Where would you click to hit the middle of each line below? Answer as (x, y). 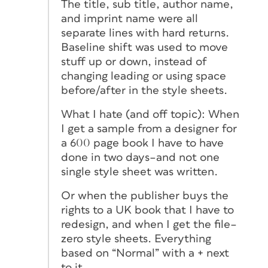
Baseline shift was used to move (144, 47)
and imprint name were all (130, 19)
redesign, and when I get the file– (149, 224)
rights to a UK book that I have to (147, 210)
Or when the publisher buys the (145, 196)
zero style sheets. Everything (136, 239)
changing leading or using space (144, 76)
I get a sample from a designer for (149, 129)
